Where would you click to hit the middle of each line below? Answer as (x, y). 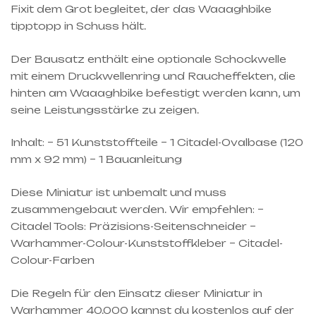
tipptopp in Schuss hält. (78, 25)
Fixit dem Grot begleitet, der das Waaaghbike (141, 8)
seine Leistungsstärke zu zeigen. (105, 109)
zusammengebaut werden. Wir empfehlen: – (137, 209)
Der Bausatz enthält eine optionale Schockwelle (148, 59)
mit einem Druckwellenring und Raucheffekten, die (153, 75)
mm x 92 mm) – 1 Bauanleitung (96, 159)
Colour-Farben (53, 260)
